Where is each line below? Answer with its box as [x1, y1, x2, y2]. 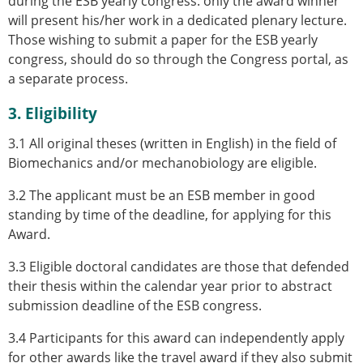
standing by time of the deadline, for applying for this [8, 205, 331, 224]
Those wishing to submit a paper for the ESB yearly [8, 30, 318, 49]
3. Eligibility [8, 101, 97, 124]
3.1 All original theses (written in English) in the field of [8, 134, 336, 152]
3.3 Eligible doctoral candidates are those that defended [8, 257, 349, 275]
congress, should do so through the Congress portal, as [8, 49, 348, 68]
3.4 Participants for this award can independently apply [8, 328, 344, 347]
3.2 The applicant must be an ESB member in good [8, 186, 315, 204]
